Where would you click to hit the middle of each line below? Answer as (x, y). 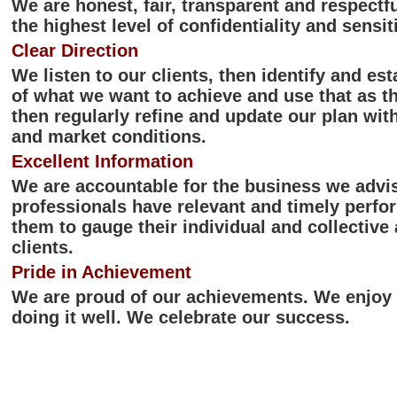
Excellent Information (102, 161)
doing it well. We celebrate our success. (181, 317)
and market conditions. (109, 136)
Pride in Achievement (101, 272)
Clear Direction (75, 51)
